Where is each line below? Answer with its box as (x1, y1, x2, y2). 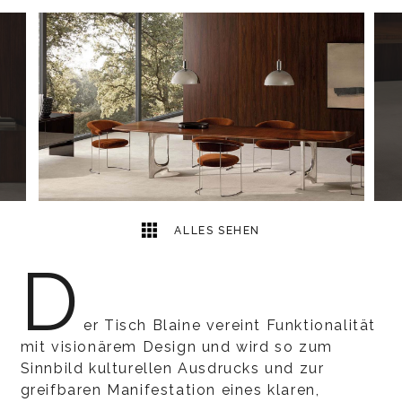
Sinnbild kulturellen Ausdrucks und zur (20, 360, 325, 377)
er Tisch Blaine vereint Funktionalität (83, 317, 377, 334)
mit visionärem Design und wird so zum (20, 338, 333, 355)
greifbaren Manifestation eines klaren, (20, 381, 320, 398)
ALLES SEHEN (170, 224, 261, 237)
